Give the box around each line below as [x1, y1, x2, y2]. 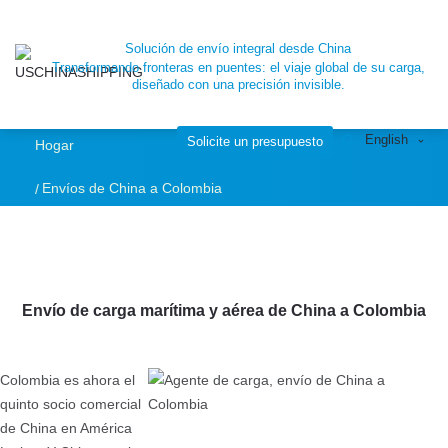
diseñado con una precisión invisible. [131, 77, 345, 92]
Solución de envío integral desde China [125, 40, 351, 56]
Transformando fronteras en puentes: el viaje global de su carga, [51, 60, 425, 75]
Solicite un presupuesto [187, 133, 323, 149]
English [365, 132, 408, 147]
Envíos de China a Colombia [42, 180, 222, 196]
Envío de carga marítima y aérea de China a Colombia [22, 301, 426, 319]
